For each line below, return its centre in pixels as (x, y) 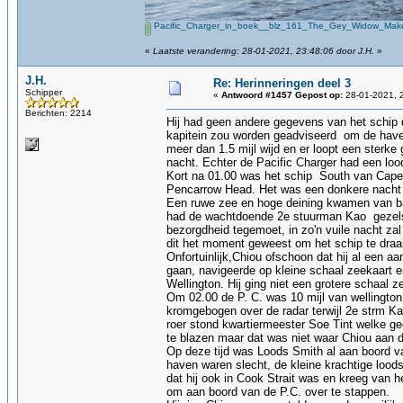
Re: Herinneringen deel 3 (282, 83)
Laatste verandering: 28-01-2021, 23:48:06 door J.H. (264, 51)
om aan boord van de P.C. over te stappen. (278, 392)
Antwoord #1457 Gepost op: (282, 95)
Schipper (44, 92)
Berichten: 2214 (58, 113)
